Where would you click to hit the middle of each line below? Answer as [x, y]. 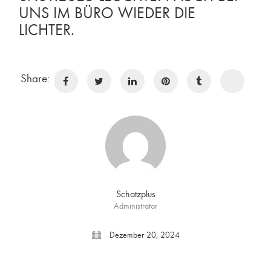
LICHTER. [47, 30]
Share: [35, 78]
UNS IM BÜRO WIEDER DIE [107, 13]
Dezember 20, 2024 [143, 235]
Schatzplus [135, 194]
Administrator [135, 206]
